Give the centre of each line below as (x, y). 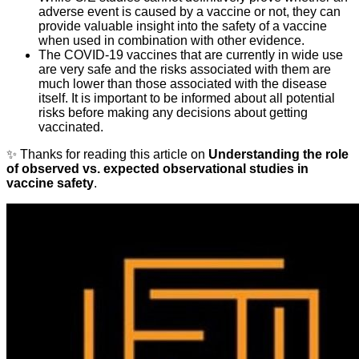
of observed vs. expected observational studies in (157, 168)
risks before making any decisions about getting (173, 112)
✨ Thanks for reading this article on (107, 154)
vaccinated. (71, 127)
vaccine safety (50, 183)
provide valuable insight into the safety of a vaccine (183, 26)
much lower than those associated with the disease (183, 83)
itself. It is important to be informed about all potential (187, 98)
